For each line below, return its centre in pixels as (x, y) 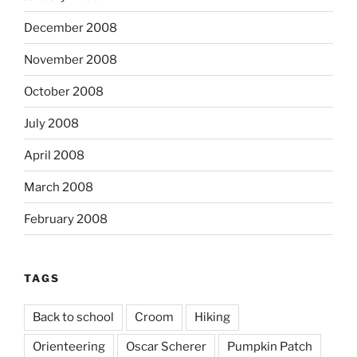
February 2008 (66, 219)
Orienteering (69, 346)
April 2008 (54, 155)
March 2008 (59, 187)
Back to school (73, 317)
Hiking (212, 317)
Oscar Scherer (166, 346)
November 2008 (71, 59)
